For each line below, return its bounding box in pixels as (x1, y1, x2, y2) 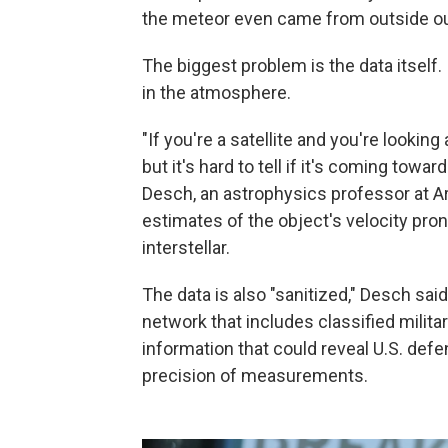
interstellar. (142, 237, 230, 258)
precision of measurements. (142, 365, 368, 386)
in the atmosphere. (142, 82, 291, 103)
